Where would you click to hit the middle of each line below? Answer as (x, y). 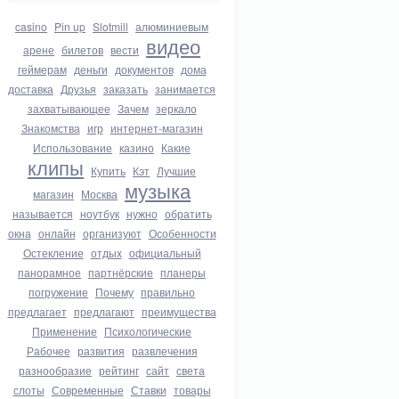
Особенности (182, 233)
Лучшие (176, 171)
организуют (112, 233)
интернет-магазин (156, 128)
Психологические (148, 331)
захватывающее (69, 108)
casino (31, 26)
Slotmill (110, 26)
